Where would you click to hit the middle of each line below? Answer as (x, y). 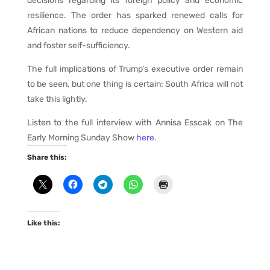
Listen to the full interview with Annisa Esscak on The (135, 122)
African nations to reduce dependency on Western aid (135, 30)
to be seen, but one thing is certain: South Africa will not (135, 84)
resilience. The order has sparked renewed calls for (135, 15)
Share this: (47, 157)
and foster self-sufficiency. (78, 45)
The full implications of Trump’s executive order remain (135, 69)
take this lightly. (57, 99)
